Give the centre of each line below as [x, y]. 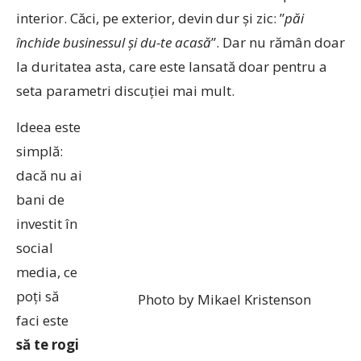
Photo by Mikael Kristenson [224, 299]
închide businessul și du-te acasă [114, 42]
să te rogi [48, 344]
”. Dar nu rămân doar [278, 42]
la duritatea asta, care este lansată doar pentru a [172, 66]
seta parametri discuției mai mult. [125, 91]
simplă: [39, 151]
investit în [47, 224]
